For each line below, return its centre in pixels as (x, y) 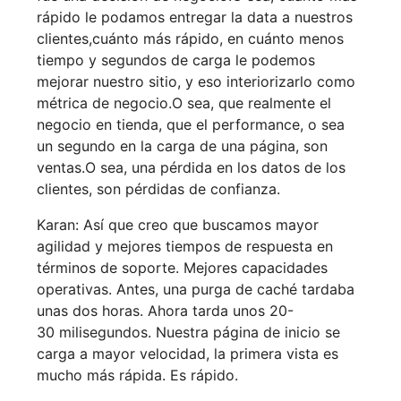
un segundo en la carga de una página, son (183, 146)
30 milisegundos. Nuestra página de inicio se (189, 333)
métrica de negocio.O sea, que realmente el (184, 103)
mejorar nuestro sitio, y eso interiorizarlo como (196, 82)
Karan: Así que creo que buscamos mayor (178, 225)
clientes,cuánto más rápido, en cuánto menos (191, 39)
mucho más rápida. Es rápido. (138, 375)
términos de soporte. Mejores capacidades (183, 268)
